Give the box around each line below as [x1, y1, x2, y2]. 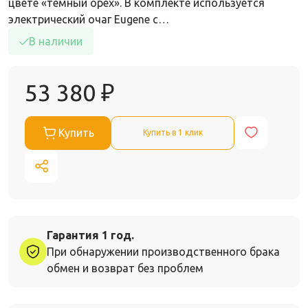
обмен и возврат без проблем [47, 261, 203, 274]
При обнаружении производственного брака [47, 245, 280, 258]
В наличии [29, 34, 82, 47]
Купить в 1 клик [142, 128, 203, 137]
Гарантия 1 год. [47, 228, 134, 241]
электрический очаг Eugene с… [8, 12, 169, 25]
